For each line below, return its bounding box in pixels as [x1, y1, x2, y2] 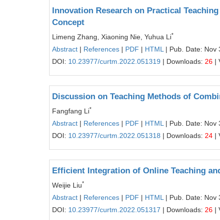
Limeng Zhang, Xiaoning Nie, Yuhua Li [52, 33, 171, 41]
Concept [52, 18, 84, 27]
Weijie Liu [52, 181, 82, 189]
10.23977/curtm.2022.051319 [68, 57, 161, 65]
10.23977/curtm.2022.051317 [68, 206, 161, 214]
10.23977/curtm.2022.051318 [68, 132, 161, 139]
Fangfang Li [52, 107, 89, 115]
